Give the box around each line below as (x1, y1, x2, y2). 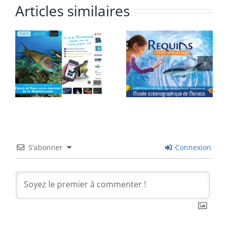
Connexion (173, 142, 211, 153)
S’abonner (28, 142, 63, 153)
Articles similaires (15, 1, 130, 21)
